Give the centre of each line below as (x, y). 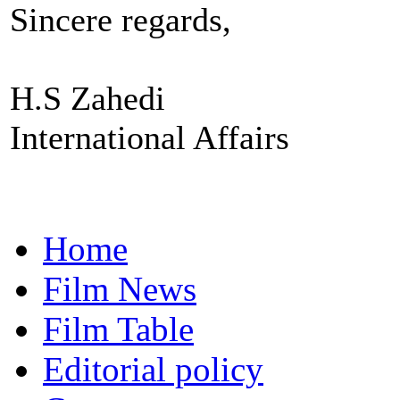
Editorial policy (153, 370)
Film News (120, 289)
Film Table (118, 329)
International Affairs (150, 138)
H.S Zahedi (87, 99)
